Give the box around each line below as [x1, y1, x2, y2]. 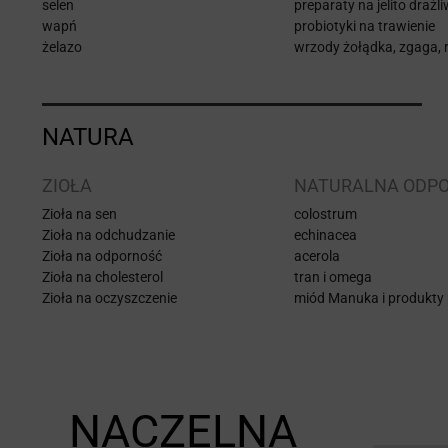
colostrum [294, 205, 357, 222]
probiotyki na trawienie [294, 17, 435, 34]
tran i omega [294, 268, 372, 285]
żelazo [42, 38, 82, 55]
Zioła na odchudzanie [42, 226, 175, 243]
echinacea [294, 226, 357, 243]
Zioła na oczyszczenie [42, 289, 177, 306]
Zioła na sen [42, 205, 117, 222]
